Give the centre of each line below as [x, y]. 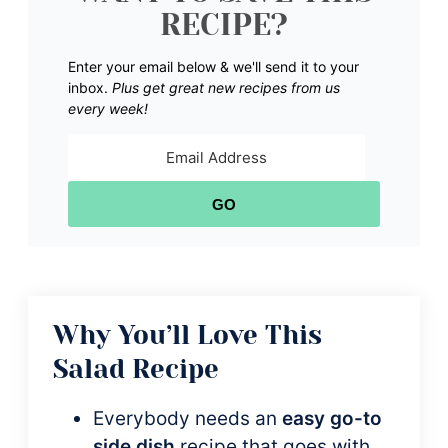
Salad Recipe [136, 369]
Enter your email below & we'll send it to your [213, 66]
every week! [108, 108]
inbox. [90, 87]
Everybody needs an [187, 418]
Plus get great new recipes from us [226, 87]
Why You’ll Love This [187, 335]
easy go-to [332, 418]
